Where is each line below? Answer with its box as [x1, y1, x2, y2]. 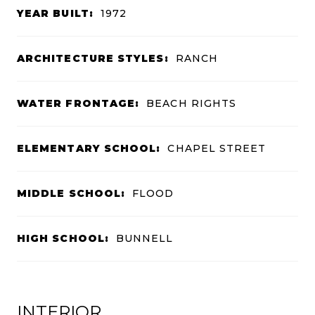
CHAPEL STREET [167, 141, 266, 155]
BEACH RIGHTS [146, 96, 237, 110]
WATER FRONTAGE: [17, 96, 140, 110]
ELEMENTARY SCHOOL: [17, 141, 161, 155]
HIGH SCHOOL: [17, 231, 109, 245]
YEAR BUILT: [17, 6, 94, 20]
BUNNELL [115, 231, 174, 245]
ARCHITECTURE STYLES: [17, 51, 169, 65]
